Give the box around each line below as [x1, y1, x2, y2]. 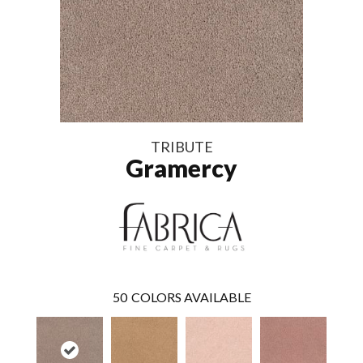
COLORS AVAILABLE [130, 288, 251, 305]
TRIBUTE [150, 137, 213, 156]
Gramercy [126, 152, 237, 182]
